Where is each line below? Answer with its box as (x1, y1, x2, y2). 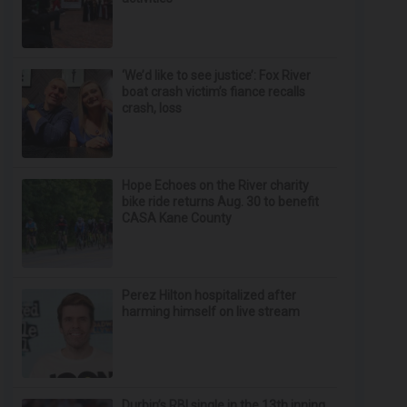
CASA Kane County (122, 211, 233, 225)
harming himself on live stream (122, 304, 301, 319)
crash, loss (122, 101, 183, 115)
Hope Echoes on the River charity (122, 178, 310, 193)
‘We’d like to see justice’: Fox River (122, 68, 312, 83)
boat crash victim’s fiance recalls (122, 84, 306, 99)
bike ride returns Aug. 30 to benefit (122, 194, 320, 209)
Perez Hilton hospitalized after (122, 288, 297, 303)
